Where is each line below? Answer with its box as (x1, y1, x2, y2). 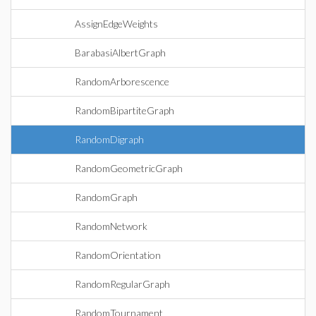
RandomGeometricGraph (75, 162, 183, 174)
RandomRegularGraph (75, 278, 170, 290)
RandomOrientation (75, 249, 161, 261)
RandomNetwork (75, 220, 147, 232)
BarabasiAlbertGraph (75, 47, 166, 59)
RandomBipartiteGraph (75, 104, 174, 116)
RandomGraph (75, 191, 138, 203)
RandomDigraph (75, 133, 144, 145)
